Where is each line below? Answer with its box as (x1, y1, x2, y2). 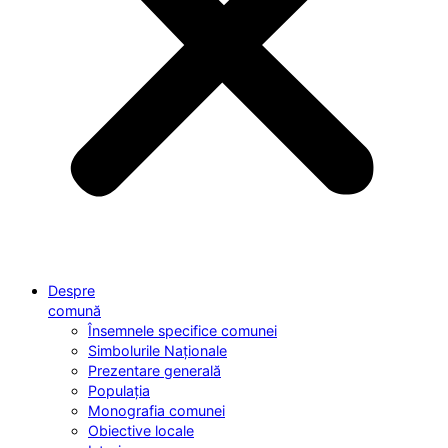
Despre (48, 281, 95, 299)
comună (48, 301, 101, 319)
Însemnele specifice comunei (88, 321, 277, 339)
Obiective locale (88, 421, 194, 439)
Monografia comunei (88, 401, 225, 419)
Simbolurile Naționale (88, 341, 227, 359)
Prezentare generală (88, 361, 221, 379)
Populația (88, 381, 150, 399)
